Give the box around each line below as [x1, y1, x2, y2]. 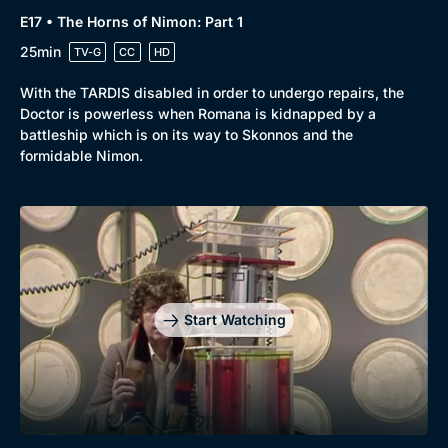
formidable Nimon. [20, 146, 143, 164]
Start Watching [183, 311, 286, 329]
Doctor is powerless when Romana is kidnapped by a [20, 104, 376, 122]
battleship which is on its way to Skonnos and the [20, 125, 353, 143]
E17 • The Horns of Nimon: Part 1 [20, 12, 243, 30]
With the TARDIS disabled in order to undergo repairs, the [20, 83, 404, 101]
